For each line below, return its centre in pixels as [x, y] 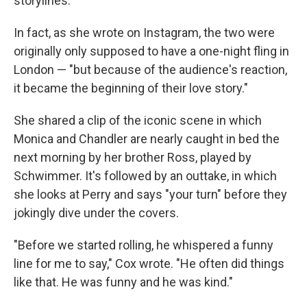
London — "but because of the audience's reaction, [150, 70]
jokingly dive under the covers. [96, 213]
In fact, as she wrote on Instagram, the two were [144, 33]
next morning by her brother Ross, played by [133, 158]
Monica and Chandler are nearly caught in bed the [147, 139]
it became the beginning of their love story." [131, 88]
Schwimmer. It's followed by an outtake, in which [145, 176]
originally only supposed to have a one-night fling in [151, 51]
